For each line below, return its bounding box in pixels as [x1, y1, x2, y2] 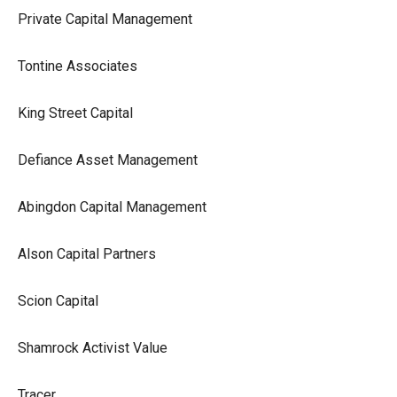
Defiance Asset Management [18, 151, 198, 168]
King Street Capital [18, 104, 133, 121]
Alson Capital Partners [18, 245, 156, 262]
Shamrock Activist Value [18, 339, 167, 356]
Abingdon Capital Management [18, 198, 206, 215]
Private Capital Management [18, 10, 192, 27]
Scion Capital [18, 292, 98, 309]
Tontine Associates [18, 57, 137, 74]
